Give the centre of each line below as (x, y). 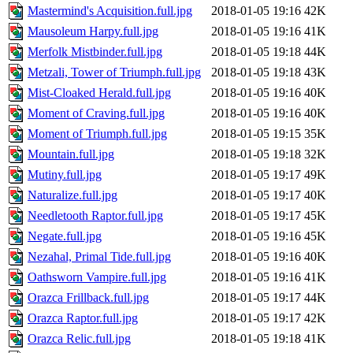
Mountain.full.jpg (71, 154)
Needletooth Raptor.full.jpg (95, 216)
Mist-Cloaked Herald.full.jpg (99, 93)
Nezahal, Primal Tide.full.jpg (99, 257)
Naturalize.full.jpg (72, 195)
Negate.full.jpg (65, 236)
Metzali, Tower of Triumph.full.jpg (114, 72)
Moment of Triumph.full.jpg (97, 134)
